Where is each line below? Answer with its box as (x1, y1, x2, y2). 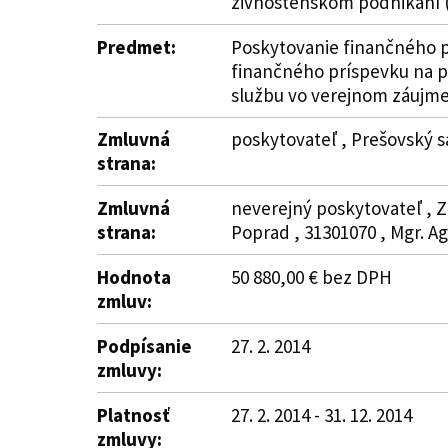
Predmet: (97, 35, 176, 59)
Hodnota (97, 265, 171, 289)
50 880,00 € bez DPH (231, 265, 392, 289)
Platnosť (97, 403, 170, 427)
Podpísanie (97, 334, 192, 358)
